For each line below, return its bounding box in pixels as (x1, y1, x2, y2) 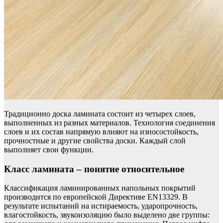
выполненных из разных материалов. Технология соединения (4, 118, 215, 127)
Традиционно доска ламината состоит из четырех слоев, (4, 109, 196, 118)
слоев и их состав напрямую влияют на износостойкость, (4, 127, 199, 136)
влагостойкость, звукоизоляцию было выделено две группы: (4, 211, 210, 220)
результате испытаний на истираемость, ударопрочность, (4, 202, 198, 211)
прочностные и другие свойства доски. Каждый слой (4, 136, 186, 145)
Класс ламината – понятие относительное (4, 163, 184, 174)
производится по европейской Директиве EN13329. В (4, 193, 188, 202)
